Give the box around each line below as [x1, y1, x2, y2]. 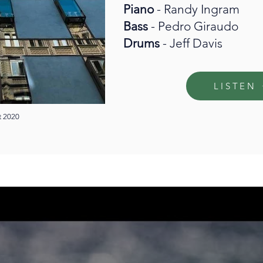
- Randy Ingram [157, 2, 240, 16]
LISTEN [214, 80, 257, 92]
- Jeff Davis [163, 36, 222, 50]
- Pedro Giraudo [151, 19, 238, 33]
